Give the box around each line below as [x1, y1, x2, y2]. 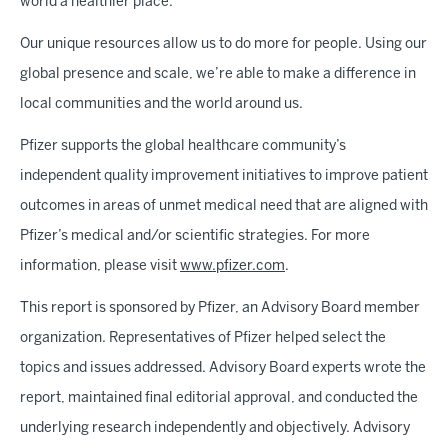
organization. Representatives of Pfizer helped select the [20, 331, 386, 345]
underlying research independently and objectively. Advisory [20, 421, 410, 435]
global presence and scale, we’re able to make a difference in [20, 67, 416, 81]
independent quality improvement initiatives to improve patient [20, 169, 428, 183]
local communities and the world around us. [20, 97, 303, 111]
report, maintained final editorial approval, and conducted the [20, 391, 418, 405]
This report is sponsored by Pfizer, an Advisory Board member [20, 301, 420, 315]
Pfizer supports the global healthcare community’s [20, 139, 346, 153]
